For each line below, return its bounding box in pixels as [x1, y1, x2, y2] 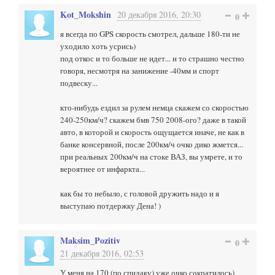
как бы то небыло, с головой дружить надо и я [60, 188, 219, 199]
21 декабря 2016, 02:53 [60, 247, 144, 259]
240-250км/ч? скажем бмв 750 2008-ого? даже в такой [60, 114, 246, 125]
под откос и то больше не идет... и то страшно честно [60, 53, 244, 64]
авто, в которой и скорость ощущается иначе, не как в [60, 126, 244, 137]
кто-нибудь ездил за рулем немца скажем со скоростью [60, 102, 249, 113]
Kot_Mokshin [60, 8, 111, 21]
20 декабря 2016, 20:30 [117, 9, 201, 20]
